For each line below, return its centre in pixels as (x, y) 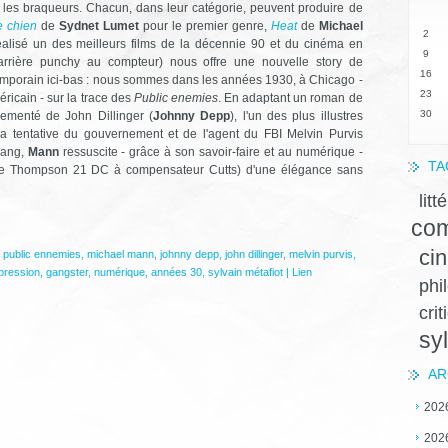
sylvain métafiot (245, 271)
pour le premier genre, (204, 25)
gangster (66, 271)
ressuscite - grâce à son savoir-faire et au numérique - (210, 151)
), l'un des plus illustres (296, 115)
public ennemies (41, 253)
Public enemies (175, 97)
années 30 (176, 271)
